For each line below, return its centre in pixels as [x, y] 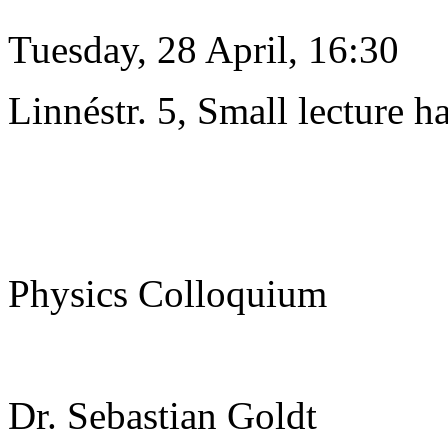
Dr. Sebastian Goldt [162, 415]
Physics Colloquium [167, 293]
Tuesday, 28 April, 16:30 [203, 49]
